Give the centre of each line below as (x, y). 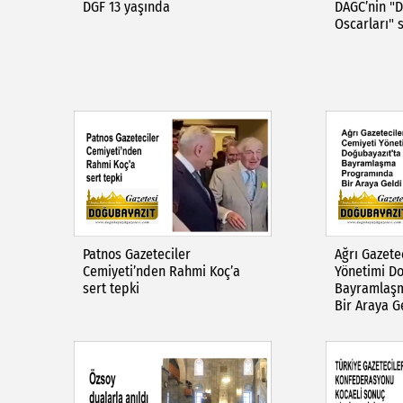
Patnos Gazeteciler (137, 254)
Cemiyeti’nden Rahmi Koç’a (161, 271)
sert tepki (111, 288)
